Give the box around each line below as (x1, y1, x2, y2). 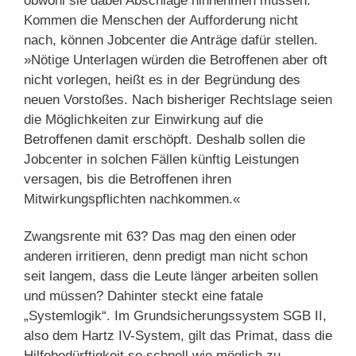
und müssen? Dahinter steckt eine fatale (24, 288, 263, 304)
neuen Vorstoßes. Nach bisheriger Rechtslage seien (24, 91, 332, 107)
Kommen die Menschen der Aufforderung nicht (24, 12, 298, 28)
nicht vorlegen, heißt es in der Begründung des (24, 72, 300, 87)
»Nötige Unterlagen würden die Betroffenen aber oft (24, 52, 327, 68)
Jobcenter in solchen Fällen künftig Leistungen (24, 151, 299, 167)
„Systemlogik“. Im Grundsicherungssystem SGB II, (24, 308, 327, 323)
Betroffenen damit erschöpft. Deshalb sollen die (24, 131, 305, 147)
